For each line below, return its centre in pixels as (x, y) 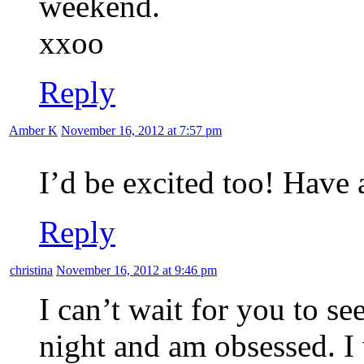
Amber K (33, 131)
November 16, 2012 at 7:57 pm (141, 131)
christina (31, 271)
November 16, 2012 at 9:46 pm (136, 271)
